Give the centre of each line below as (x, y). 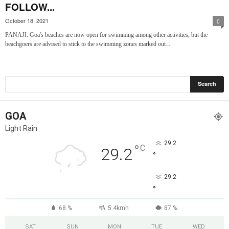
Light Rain (21, 128)
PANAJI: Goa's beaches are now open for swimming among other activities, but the (106, 35)
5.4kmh (118, 208)
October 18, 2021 (27, 20)
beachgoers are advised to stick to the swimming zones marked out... (88, 44)
